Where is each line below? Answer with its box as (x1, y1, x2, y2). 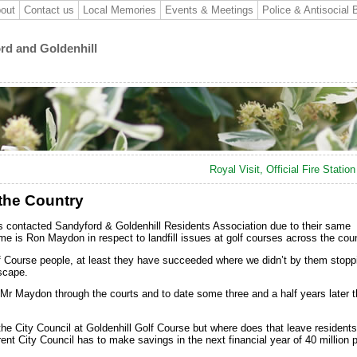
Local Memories (83, 4, 156, 16)
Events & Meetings (165, 4, 253, 16)
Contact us (24, 4, 74, 16)
